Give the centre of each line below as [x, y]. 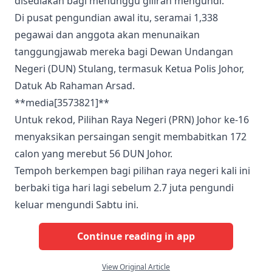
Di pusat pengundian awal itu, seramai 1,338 [116, 17]
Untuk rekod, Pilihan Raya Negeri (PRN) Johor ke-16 [132, 119]
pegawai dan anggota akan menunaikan [107, 34]
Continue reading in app [136, 236]
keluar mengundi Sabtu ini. [76, 204]
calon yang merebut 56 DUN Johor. [93, 153]
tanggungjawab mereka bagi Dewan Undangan [124, 51]
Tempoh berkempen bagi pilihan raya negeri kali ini [132, 170]
